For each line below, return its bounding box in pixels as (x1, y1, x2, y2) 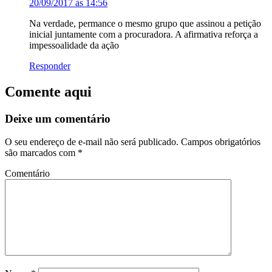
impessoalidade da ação (29, 39, 119, 50)
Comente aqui (5, 83, 92, 100)
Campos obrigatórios (178, 137, 260, 148)
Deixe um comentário (5, 112, 110, 125)
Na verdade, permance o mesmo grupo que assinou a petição (29, 18, 261, 29)
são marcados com (5, 148, 78, 158)
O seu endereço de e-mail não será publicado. (5, 137, 178, 148)
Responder (29, 60, 70, 71)
